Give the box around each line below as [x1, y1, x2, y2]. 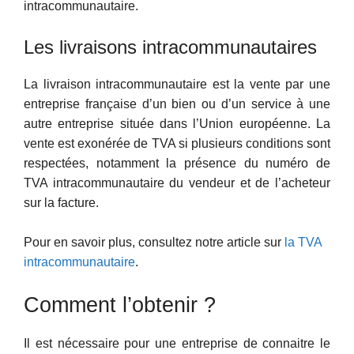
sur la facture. [24, 195, 99, 209]
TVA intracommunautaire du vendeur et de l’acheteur [24, 175, 330, 190]
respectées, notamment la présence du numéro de [24, 156, 330, 170]
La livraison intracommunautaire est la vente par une [24, 77, 330, 91]
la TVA [284, 235, 322, 250]
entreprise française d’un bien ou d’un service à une [24, 96, 330, 111]
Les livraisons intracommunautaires [24, 36, 317, 58]
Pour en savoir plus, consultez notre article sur [24, 235, 284, 250]
